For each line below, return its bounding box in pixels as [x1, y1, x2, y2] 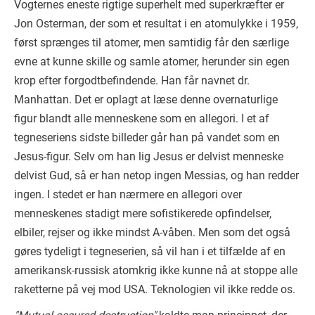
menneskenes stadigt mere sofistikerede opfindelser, [14, 206, 271, 220]
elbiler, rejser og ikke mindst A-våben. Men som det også [14, 225, 290, 239]
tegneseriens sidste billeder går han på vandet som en [14, 130, 280, 144]
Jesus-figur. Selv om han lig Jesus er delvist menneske [14, 149, 283, 163]
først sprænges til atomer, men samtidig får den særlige [14, 35, 289, 49]
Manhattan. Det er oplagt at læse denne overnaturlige [14, 92, 278, 106]
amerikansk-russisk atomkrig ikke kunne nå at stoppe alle [14, 263, 297, 277]
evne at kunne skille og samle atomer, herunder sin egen [14, 54, 290, 68]
